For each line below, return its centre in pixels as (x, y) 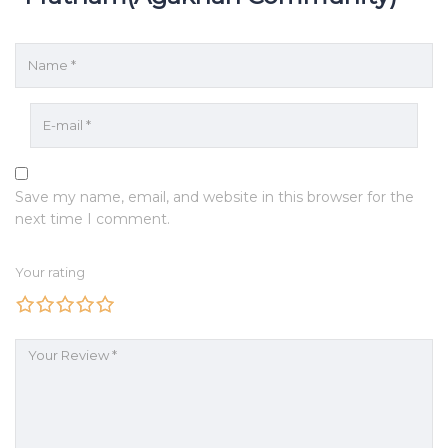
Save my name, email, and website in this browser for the (214, 196)
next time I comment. (92, 218)
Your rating (50, 271)
